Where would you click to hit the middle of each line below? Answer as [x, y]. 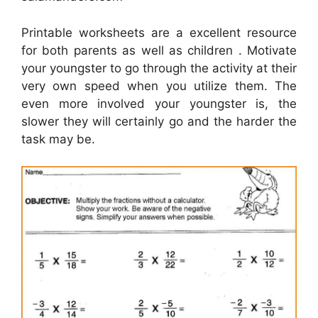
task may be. [58, 139]
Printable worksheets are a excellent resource [159, 32]
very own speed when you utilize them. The [159, 86]
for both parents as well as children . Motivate [159, 50]
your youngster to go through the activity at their [159, 68]
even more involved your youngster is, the [159, 103]
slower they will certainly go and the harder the [159, 121]
